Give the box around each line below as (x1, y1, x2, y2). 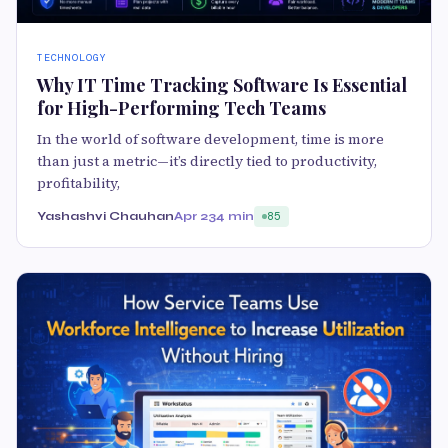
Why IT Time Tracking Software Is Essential (37, 73, 407, 97)
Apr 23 (174, 209, 216, 223)
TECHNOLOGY (37, 51, 107, 64)
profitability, (37, 173, 120, 193)
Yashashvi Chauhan (37, 209, 174, 223)
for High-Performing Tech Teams (37, 96, 326, 120)
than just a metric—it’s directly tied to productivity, (37, 151, 377, 171)
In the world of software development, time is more (37, 129, 384, 149)
